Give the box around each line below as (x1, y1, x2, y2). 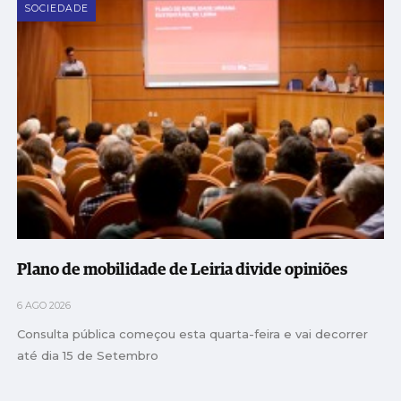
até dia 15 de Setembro (17, 348, 159, 363)
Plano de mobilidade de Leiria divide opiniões (17, 262, 348, 279)
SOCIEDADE (24, 2, 90, 14)
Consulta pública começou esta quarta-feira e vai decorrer (17, 327, 369, 342)
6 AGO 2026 (17, 300, 72, 312)
